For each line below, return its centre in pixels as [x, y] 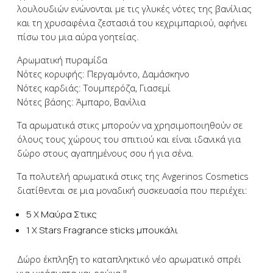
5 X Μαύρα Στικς [62, 214]
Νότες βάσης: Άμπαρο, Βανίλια [81, 102]
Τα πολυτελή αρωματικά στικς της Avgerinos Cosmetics [133, 176]
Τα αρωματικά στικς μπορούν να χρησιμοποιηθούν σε [130, 125]
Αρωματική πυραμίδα [62, 60]
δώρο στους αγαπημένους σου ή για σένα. [105, 153]
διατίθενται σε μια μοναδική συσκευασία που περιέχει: [132, 190]
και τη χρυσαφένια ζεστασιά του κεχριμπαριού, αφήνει [132, 23]
